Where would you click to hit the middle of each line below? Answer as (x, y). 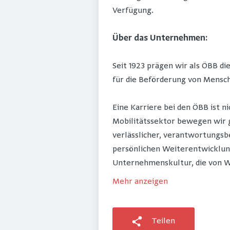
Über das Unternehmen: (160, 39)
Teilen (163, 222)
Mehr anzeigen (140, 182)
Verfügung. (133, 11)
